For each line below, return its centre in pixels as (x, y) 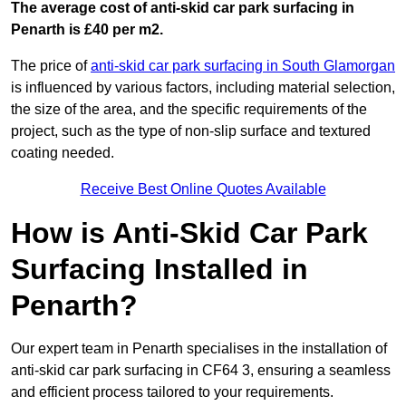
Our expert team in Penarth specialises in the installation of (199, 349)
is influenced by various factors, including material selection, (203, 88)
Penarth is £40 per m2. (87, 30)
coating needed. (63, 153)
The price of (51, 66)
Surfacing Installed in (159, 270)
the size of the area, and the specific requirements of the (189, 110)
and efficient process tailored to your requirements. (172, 392)
